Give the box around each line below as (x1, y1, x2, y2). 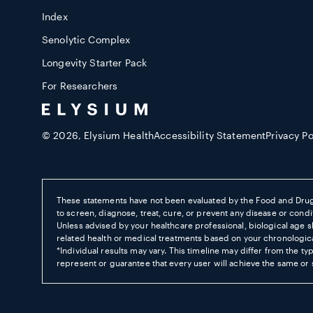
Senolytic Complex (42, 34, 131, 45)
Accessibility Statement (154, 129, 266, 141)
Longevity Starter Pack (42, 57, 147, 68)
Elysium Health (84, 129, 154, 141)
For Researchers (42, 80, 118, 92)
